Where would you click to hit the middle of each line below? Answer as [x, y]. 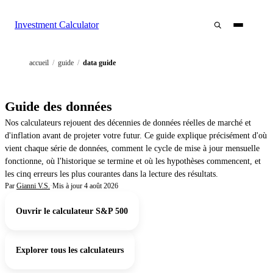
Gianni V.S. [33, 186]
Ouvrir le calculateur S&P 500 [72, 211]
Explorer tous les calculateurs [70, 250]
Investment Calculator [57, 25]
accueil [39, 63]
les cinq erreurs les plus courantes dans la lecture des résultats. [112, 174]
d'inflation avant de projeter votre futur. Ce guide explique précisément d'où [136, 136]
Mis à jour [67, 186]
